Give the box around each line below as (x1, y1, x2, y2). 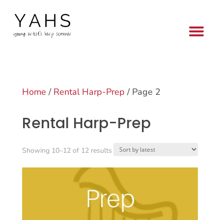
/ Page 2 (124, 85, 161, 98)
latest (111, 176, 129, 186)
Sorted (111, 145, 132, 155)
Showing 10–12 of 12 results (22, 145, 112, 155)
